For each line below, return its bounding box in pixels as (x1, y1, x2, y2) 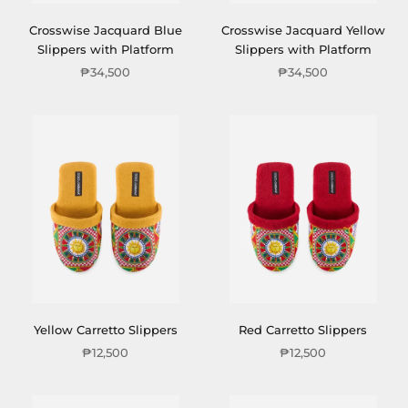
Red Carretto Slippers (239, 322, 367, 337)
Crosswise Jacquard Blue (28, 23, 182, 37)
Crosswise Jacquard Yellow (220, 23, 385, 37)
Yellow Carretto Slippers (33, 322, 178, 337)
